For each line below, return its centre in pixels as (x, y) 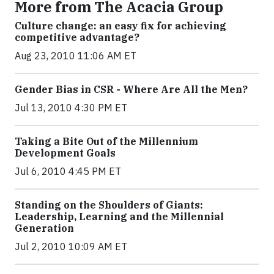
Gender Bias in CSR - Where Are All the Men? (131, 89)
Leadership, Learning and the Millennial (119, 217)
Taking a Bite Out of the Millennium (106, 141)
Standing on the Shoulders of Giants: (109, 205)
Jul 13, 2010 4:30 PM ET (71, 108)
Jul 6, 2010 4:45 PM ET (68, 171)
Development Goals (65, 153)
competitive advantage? (77, 37)
